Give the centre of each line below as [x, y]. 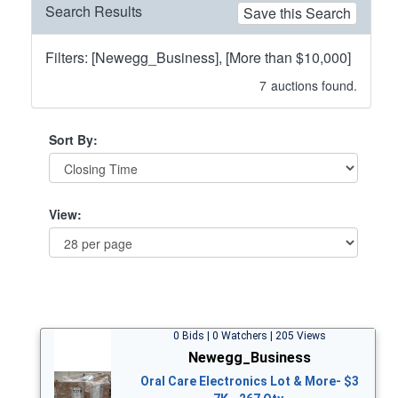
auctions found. [314, 85]
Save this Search [297, 12]
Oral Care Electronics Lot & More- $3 [250, 381]
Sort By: [73, 139]
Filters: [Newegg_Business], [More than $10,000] [198, 57]
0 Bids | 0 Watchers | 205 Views [250, 335]
